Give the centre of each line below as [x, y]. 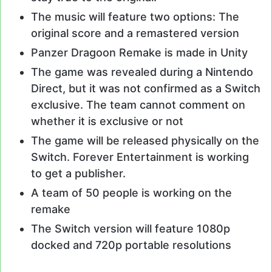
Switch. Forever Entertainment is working [140, 157]
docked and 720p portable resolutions [131, 245]
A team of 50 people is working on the [131, 192]
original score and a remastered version [135, 33]
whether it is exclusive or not [107, 121]
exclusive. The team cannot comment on [138, 104]
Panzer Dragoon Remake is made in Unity [139, 52]
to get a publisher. [78, 173]
